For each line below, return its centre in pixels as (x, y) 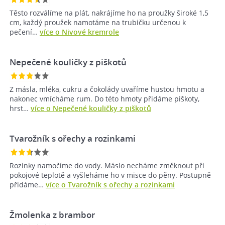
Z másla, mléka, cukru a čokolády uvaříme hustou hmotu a (107, 89)
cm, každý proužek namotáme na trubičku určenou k (98, 23)
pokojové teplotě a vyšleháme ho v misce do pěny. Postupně (110, 175)
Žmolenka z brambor (52, 215)
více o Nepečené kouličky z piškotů (91, 108)
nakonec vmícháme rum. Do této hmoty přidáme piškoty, (104, 99)
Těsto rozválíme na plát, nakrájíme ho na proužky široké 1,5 (109, 13)
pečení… (25, 32)
